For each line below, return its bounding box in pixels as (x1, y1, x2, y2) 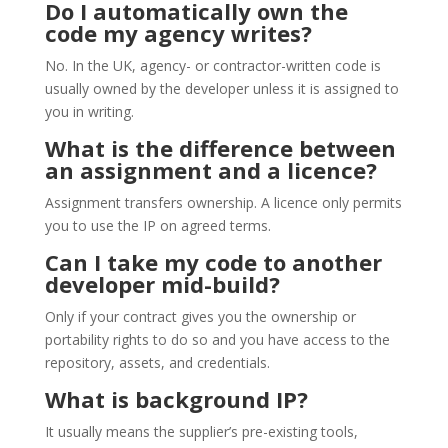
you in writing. (44, 102, 134, 122)
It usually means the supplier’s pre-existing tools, (44, 422, 358, 442)
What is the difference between (44, 133, 396, 164)
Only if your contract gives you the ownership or (44, 307, 356, 327)
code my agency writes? (44, 18, 312, 49)
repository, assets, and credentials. (44, 353, 270, 373)
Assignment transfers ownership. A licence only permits (44, 193, 402, 213)
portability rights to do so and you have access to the (44, 330, 390, 350)
